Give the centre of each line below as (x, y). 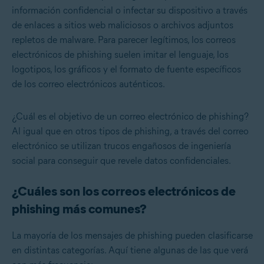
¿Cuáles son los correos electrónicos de (124, 192)
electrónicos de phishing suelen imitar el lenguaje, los (120, 55)
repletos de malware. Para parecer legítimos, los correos (124, 40)
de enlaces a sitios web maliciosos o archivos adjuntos (123, 25)
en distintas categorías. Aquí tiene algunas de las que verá (130, 250)
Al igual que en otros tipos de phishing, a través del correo (130, 131)
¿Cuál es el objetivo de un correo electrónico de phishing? (130, 117)
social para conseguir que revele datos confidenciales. (121, 161)
